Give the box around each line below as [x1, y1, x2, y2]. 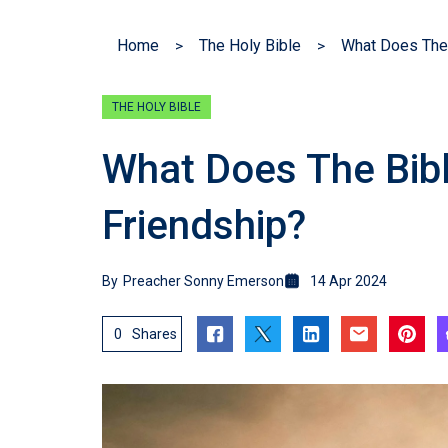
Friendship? [102, 202, 306, 250]
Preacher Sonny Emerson [123, 273, 284, 290]
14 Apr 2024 [310, 273, 387, 290]
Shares [132, 326, 177, 343]
